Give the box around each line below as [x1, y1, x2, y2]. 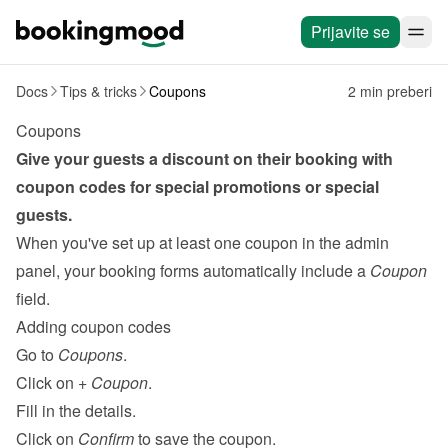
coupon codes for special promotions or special [16, 175, 379, 198]
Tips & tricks [60, 81, 137, 101]
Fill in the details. [16, 399, 136, 422]
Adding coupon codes [16, 315, 171, 338]
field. [16, 287, 50, 310]
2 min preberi [348, 81, 432, 101]
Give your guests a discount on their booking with [16, 147, 393, 170]
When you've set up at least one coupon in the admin [16, 231, 389, 254]
